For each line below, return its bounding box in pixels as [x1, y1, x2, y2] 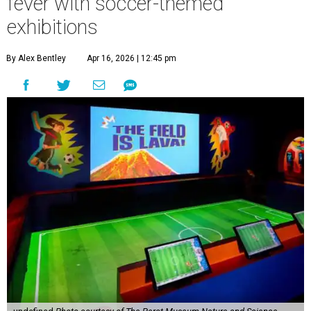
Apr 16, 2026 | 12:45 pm [87, 53, 176, 64]
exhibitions [7, 15, 98, 40]
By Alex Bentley [6, 53, 66, 64]
